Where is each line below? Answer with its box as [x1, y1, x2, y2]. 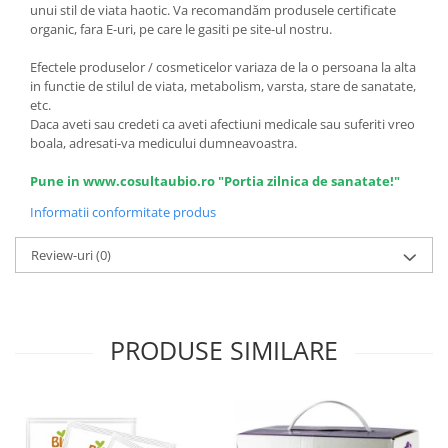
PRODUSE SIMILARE [110, 332, 338, 367]
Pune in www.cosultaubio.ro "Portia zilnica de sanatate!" [30, 171, 400, 190]
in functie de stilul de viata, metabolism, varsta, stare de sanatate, [30, 76, 416, 95]
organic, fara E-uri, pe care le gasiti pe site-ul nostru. [30, 19, 335, 38]
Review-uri [31, 245, 96, 264]
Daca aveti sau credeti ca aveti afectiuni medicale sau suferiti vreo [30, 114, 415, 133]
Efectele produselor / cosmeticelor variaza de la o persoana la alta [30, 57, 416, 76]
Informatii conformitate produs [30, 202, 216, 221]
